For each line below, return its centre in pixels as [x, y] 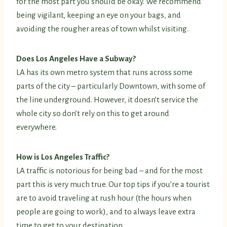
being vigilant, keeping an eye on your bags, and [99, 15]
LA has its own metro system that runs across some [104, 72]
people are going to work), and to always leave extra [106, 212]
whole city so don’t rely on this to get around [93, 113]
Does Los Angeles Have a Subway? [76, 59]
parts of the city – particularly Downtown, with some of [111, 86]
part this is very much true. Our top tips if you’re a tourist [113, 184]
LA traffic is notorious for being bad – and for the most [109, 171]
